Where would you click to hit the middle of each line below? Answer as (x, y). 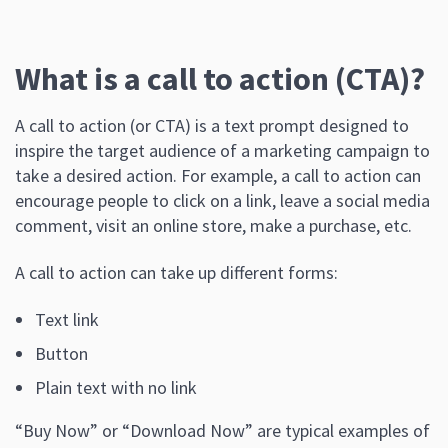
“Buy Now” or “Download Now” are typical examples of (222, 431)
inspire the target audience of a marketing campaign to (222, 151)
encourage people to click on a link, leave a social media (222, 201)
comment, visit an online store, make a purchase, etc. (213, 226)
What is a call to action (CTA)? (220, 79)
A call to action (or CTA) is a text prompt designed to (212, 126)
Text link (67, 320)
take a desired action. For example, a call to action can (218, 176)
